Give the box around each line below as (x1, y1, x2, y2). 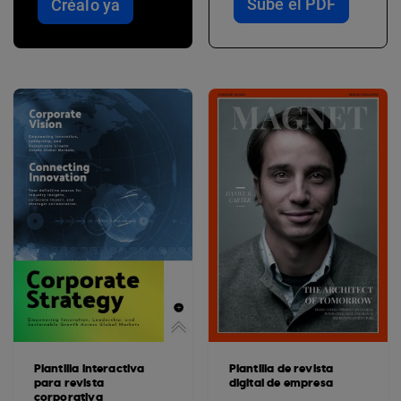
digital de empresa (228, 375, 334, 391)
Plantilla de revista (228, 361, 334, 377)
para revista (33, 375, 104, 391)
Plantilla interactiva (33, 361, 145, 377)
